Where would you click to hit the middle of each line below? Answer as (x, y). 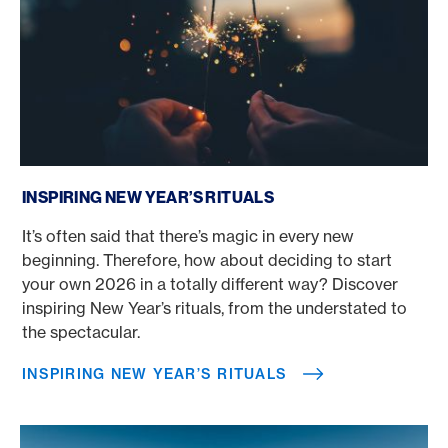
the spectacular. (81, 331)
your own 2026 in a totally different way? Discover (210, 283)
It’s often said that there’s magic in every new (188, 235)
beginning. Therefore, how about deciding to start (207, 259)
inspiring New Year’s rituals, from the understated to (214, 307)
